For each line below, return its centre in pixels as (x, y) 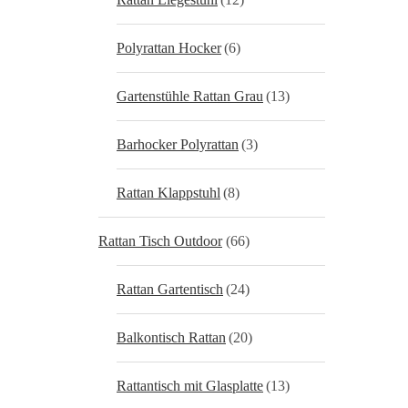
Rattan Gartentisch (170, 289)
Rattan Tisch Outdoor (160, 241)
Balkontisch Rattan (171, 337)
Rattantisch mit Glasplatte (190, 386)
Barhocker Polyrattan (178, 144)
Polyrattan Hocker (169, 48)
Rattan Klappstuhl (168, 193)
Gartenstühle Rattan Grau (190, 96)
